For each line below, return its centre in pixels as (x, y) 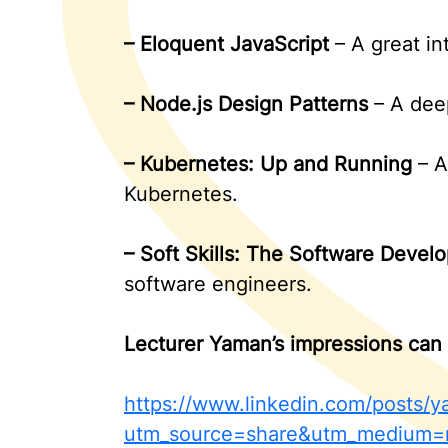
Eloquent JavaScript (234, 44)
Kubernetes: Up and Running (276, 164)
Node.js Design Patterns (254, 104)
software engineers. (218, 284)
